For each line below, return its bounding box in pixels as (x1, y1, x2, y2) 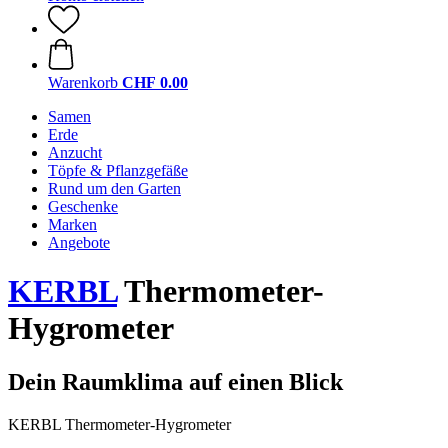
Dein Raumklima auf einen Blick (8, 368, 343, 395)
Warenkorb (48, 74, 118, 91)
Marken (48, 216, 97, 233)
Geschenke (48, 198, 118, 215)
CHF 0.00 (122, 74, 188, 91)
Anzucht (48, 144, 102, 161)
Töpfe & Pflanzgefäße (48, 162, 188, 179)
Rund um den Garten (48, 180, 181, 197)
